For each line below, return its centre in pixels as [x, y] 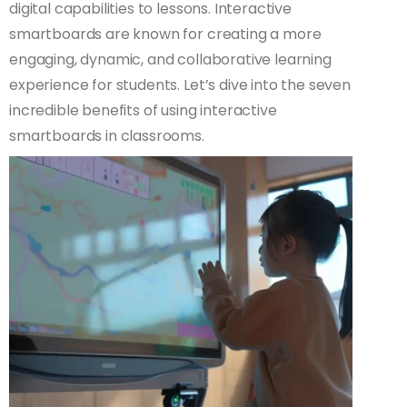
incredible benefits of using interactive [143, 111]
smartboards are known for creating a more [165, 35]
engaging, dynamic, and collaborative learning [170, 60]
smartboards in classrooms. [107, 136]
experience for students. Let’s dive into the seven [180, 85]
